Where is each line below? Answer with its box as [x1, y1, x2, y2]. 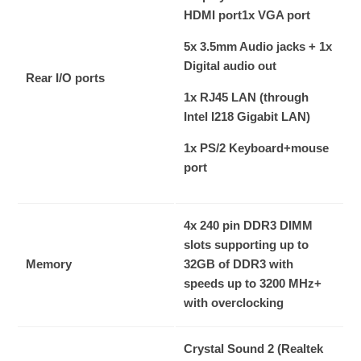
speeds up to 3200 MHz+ [184, 276, 322, 291]
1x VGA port [242, 8, 310, 23]
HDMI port [184, 8, 242, 23]
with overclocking [184, 296, 284, 310]
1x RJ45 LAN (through [184, 90, 309, 105]
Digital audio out [184, 59, 276, 73]
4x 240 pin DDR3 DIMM [184, 218, 313, 233]
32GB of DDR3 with [184, 257, 293, 272]
